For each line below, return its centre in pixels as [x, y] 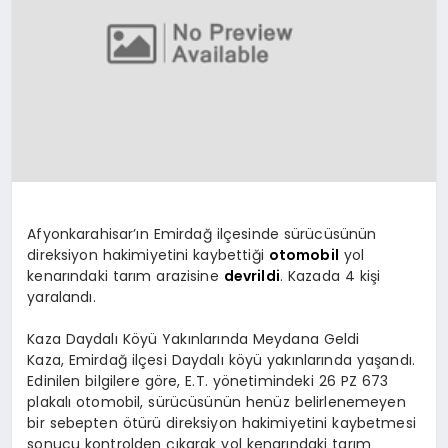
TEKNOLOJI [65, 264]
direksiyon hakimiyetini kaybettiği [148, 255]
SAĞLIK [51, 190]
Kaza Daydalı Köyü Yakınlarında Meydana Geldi [193, 339]
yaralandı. [61, 297]
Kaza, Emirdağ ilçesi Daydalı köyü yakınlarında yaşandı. [221, 360]
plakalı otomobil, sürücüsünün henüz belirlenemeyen [216, 402]
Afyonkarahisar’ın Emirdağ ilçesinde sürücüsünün [202, 234]
